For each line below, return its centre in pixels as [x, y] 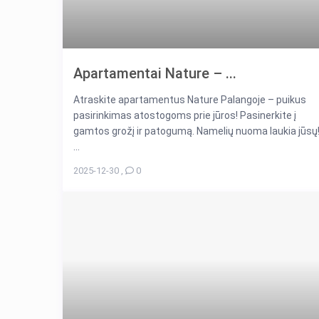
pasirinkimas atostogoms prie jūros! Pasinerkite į [185, 116]
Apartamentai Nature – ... [155, 74]
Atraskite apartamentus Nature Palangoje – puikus [190, 100]
